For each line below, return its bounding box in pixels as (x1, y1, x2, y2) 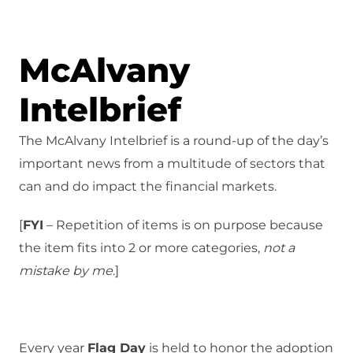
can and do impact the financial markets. (19, 179, 277, 195)
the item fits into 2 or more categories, (19, 240, 263, 256)
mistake (19, 263, 69, 279)
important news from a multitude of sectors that (19, 156, 325, 172)
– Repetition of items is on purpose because (43, 217, 323, 233)
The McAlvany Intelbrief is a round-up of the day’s (19, 133, 329, 149)
